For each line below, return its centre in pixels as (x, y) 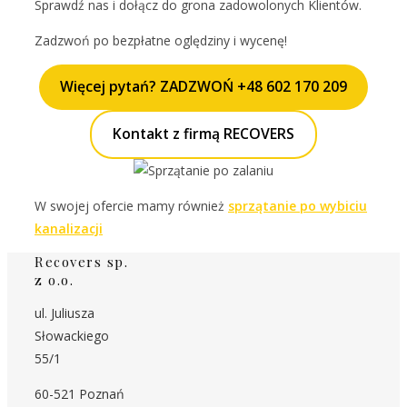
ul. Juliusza (65, 313)
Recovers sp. (81, 262)
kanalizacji (69, 229)
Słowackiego (72, 336)
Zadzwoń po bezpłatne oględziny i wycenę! (161, 41)
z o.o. (54, 280)
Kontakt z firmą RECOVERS (203, 134)
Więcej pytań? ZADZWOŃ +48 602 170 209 (203, 87)
